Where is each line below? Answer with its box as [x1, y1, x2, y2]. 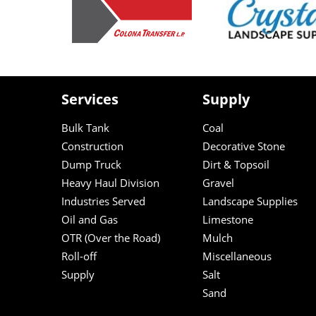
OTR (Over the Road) [61, 231, 160, 245]
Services [61, 90, 119, 109]
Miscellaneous [202, 249, 272, 263]
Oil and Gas [61, 212, 118, 226]
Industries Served [61, 194, 145, 208]
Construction [61, 139, 123, 153]
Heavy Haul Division [61, 176, 159, 190]
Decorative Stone [202, 139, 285, 153]
